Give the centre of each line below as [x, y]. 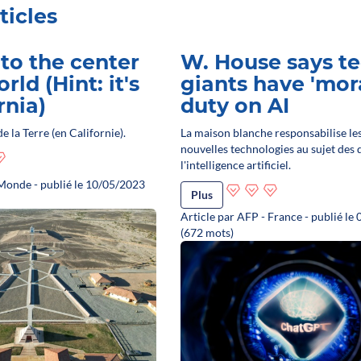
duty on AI [234, 105]
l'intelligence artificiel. [235, 164]
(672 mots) [207, 232]
